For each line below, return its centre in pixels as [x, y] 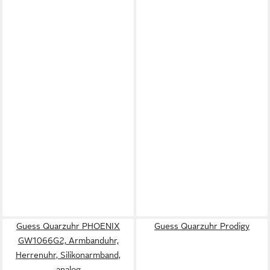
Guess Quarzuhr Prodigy [202, 226]
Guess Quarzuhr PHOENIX [68, 226]
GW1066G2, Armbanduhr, [68, 240]
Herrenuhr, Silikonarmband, [68, 255]
